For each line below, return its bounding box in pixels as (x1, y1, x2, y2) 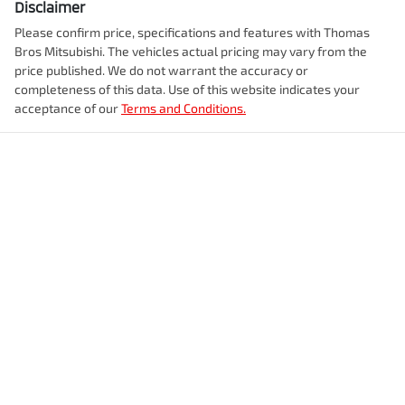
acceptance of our (14, 100, 118, 117)
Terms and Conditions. (121, 100, 246, 117)
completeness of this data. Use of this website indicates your (14, 81, 360, 98)
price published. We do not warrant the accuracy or (14, 62, 308, 79)
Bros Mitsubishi (14, 43, 102, 60)
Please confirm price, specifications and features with (14, 24, 324, 41)
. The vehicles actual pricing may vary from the (102, 43, 367, 60)
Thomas (324, 24, 370, 41)
